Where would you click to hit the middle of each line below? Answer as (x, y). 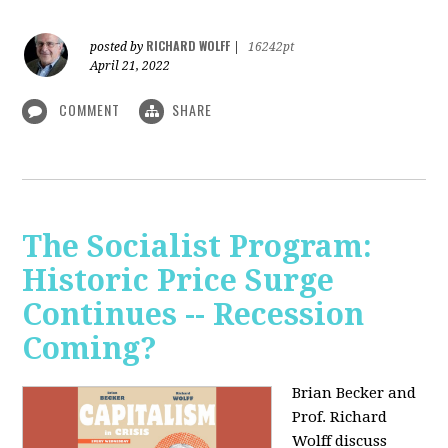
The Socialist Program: (197, 247)
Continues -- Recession (193, 315)
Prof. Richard (340, 417)
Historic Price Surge (178, 281)
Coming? (90, 349)
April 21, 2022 (130, 65)
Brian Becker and (354, 393)
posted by (118, 46)
